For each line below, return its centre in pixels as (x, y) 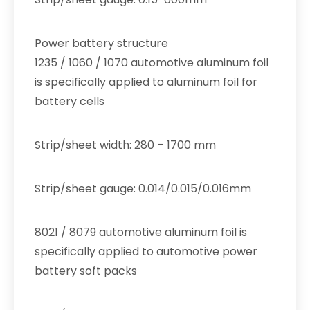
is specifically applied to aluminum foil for (146, 82)
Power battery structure (101, 43)
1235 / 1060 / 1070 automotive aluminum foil (152, 63)
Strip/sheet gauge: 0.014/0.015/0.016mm (143, 189)
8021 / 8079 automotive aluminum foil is (141, 232)
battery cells (70, 101)
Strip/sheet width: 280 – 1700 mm (125, 145)
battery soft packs (86, 271)
